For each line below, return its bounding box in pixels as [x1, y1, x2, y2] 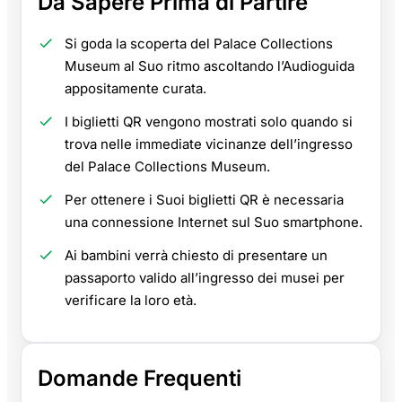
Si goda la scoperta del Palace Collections [65, 35, 333, 53]
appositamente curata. [65, 80, 206, 98]
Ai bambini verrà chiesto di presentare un [65, 247, 328, 265]
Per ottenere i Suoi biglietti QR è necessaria [65, 191, 344, 209]
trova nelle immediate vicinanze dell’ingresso [65, 135, 353, 153]
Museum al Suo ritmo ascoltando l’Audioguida [65, 57, 354, 75]
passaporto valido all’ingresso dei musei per [65, 269, 345, 287]
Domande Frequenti [38, 365, 241, 392]
